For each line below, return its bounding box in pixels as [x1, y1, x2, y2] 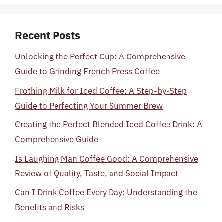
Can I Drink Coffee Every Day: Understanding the [15, 187, 197, 198]
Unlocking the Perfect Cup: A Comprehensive [15, 51, 185, 62]
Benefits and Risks [15, 202, 84, 213]
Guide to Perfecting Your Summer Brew [15, 100, 163, 111]
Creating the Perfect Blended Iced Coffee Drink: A [15, 119, 202, 130]
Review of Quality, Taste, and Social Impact [15, 167, 178, 179]
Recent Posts [15, 28, 80, 42]
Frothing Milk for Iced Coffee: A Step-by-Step [15, 85, 187, 96]
